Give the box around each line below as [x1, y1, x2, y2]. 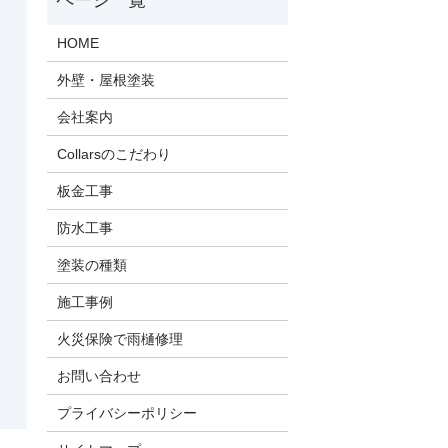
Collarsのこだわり [57, 145, 172, 162]
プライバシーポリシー [57, 404, 198, 421]
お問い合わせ [57, 367, 142, 384]
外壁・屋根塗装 [57, 71, 156, 88]
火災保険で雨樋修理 [57, 330, 184, 347]
